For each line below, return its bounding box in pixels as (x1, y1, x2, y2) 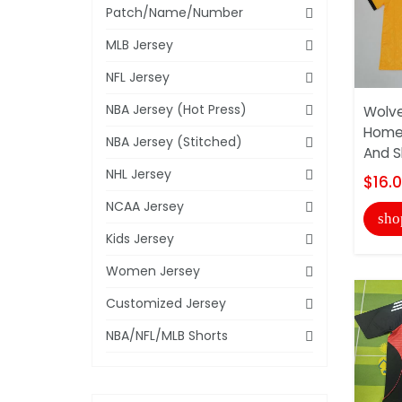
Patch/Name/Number (106, 3, 243, 22)
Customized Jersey (106, 293, 226, 312)
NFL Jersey (106, 67, 170, 86)
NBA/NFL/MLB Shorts (106, 326, 228, 345)
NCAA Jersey (106, 197, 184, 215)
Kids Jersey (106, 229, 174, 248)
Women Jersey (106, 261, 200, 280)
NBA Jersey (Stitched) (106, 132, 242, 151)
